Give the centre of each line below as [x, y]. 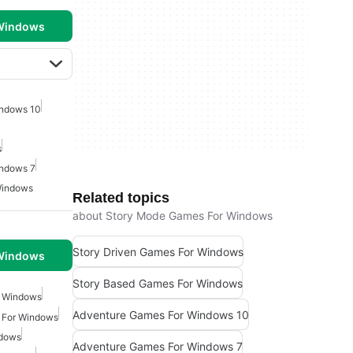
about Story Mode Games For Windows [173, 216]
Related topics [121, 198]
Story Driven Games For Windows [158, 251]
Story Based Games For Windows [158, 283]
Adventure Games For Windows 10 [161, 314]
